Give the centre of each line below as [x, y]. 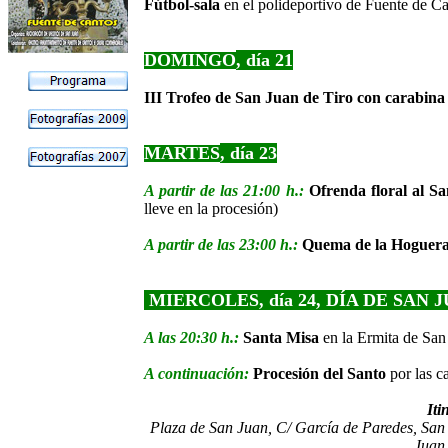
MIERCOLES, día [221, 300]
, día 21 [264, 60]
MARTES [182, 153]
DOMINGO [190, 60]
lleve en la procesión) [211, 208]
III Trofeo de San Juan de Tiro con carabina [294, 97]
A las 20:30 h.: [193, 337]
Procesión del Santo [321, 373]
